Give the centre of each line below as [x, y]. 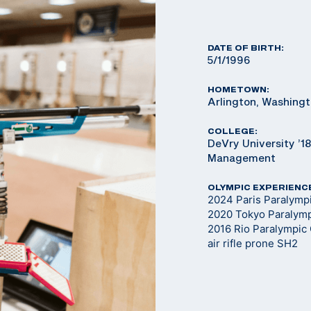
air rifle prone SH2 [253, 243]
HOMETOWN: [238, 89]
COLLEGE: [233, 131]
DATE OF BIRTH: [246, 48]
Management [242, 157]
